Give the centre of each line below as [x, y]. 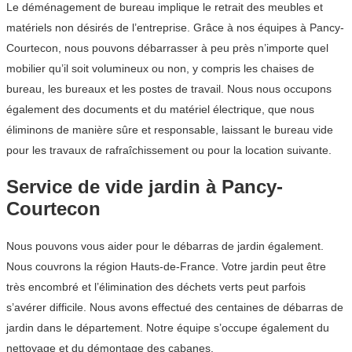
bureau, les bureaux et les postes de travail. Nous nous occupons [169, 88]
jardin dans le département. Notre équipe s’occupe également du [168, 327]
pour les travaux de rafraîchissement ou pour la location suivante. [169, 150]
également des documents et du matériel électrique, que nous [160, 109]
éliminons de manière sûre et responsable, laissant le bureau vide [170, 129]
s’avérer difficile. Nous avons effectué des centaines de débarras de [175, 307]
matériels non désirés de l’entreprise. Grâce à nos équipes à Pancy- [175, 27]
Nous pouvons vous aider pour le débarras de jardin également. [165, 246]
